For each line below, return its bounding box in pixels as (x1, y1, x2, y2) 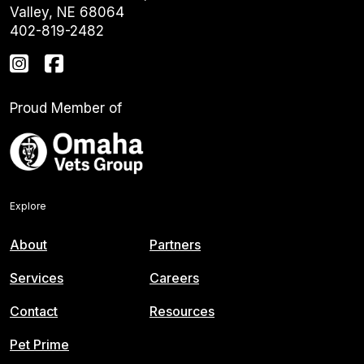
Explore (10, 199, 46, 212)
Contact (10, 302, 58, 319)
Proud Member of (10, 99, 122, 116)
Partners (149, 236, 201, 253)
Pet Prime (10, 336, 69, 353)
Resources (149, 302, 214, 319)
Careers (149, 269, 199, 286)
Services (10, 269, 63, 286)
